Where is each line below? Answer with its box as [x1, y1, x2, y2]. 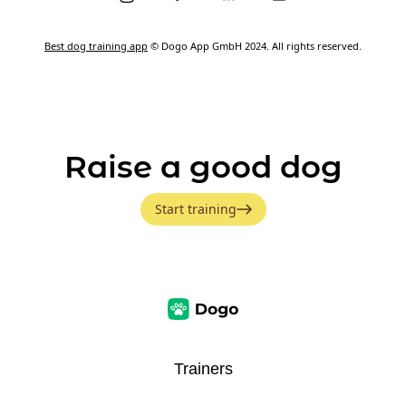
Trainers [173, 359, 233, 378]
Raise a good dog [63, 147, 343, 186]
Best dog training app [44, 38, 148, 53]
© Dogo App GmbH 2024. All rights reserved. [148, 38, 362, 53]
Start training [154, 199, 237, 217]
